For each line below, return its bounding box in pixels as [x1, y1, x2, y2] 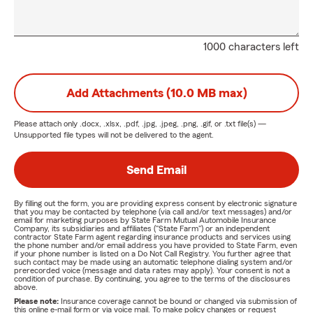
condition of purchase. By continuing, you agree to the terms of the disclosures [14, 275, 291, 283]
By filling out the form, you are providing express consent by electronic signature [14, 199, 297, 208]
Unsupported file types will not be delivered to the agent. [14, 131, 214, 139]
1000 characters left [203, 41, 299, 52]
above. [14, 283, 38, 291]
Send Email [126, 163, 187, 176]
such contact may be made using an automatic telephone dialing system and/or [14, 258, 293, 266]
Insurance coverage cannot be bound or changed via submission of [61, 297, 297, 305]
